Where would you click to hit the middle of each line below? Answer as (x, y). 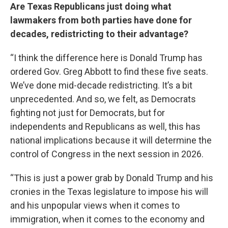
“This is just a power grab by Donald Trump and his (112, 178)
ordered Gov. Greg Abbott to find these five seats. (109, 72)
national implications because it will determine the (111, 140)
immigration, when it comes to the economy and (107, 219)
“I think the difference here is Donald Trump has (106, 58)
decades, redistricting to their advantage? (99, 34)
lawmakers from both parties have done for (101, 20)
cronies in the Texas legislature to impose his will (109, 192)
